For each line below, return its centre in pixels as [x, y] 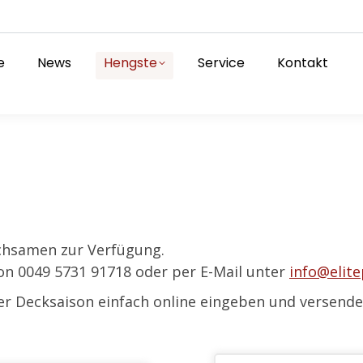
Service [221, 63]
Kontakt [303, 63]
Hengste [130, 63]
